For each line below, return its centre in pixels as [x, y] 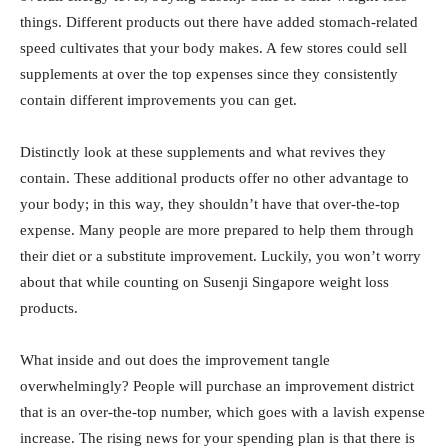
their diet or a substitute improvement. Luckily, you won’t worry [220, 256]
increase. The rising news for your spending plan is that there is [217, 438]
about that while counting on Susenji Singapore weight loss [204, 282]
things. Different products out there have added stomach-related [219, 22]
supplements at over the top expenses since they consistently [209, 74]
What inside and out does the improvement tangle [175, 360]
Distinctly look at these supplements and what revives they [203, 152]
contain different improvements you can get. [158, 100]
